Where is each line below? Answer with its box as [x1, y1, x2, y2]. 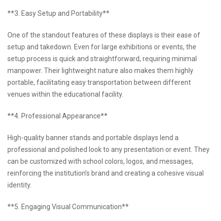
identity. [7, 181, 32, 189]
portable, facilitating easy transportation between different [7, 78, 191, 87]
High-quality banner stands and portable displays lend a [7, 134, 179, 142]
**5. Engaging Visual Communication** [7, 203, 129, 211]
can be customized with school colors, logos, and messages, [7, 157, 193, 166]
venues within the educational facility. [7, 90, 123, 99]
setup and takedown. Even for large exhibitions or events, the [7, 43, 196, 51]
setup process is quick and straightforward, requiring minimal [7, 55, 197, 63]
